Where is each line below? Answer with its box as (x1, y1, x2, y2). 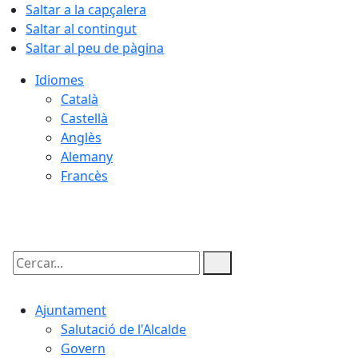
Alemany (61, 148, 113, 165)
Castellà (61, 109, 108, 127)
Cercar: (9, 268, 52, 285)
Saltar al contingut (26, 20, 137, 38)
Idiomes (35, 71, 84, 89)
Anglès (61, 129, 101, 146)
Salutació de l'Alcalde (61, 320, 186, 338)
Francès (61, 167, 108, 185)
